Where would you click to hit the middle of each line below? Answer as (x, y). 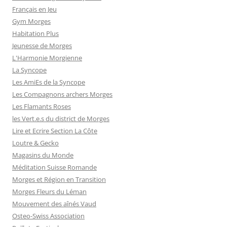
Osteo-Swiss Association (48, 216)
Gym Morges (31, 21)
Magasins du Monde (43, 155)
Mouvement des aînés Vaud (54, 204)
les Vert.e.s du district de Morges (61, 119)
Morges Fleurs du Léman (49, 192)
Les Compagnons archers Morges (62, 94)
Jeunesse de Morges (42, 46)
